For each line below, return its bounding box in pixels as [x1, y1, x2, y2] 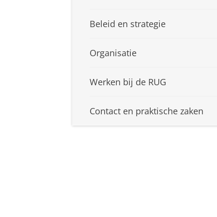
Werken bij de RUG [90, 76, 166, 88]
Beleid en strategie [90, 18, 166, 30]
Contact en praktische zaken [90, 105, 203, 117]
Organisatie [90, 47, 137, 59]
